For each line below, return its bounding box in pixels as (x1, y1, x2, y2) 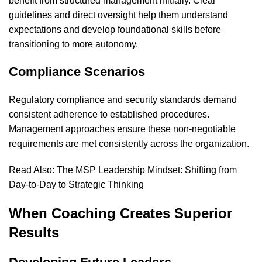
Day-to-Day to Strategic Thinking (9, 180, 144, 190)
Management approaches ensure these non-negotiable (9, 124, 236, 135)
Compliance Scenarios (9, 64, 145, 80)
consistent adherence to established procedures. (9, 109, 209, 120)
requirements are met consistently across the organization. (9, 139, 249, 149)
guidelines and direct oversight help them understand (9, 10, 228, 20)
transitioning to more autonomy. (9, 39, 138, 50)
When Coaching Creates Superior (9, 205, 232, 222)
